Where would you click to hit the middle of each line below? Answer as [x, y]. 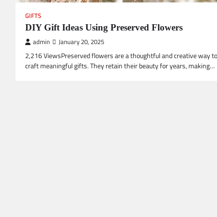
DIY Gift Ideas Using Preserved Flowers [104, 27]
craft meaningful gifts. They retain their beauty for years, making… [120, 66]
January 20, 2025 [81, 42]
